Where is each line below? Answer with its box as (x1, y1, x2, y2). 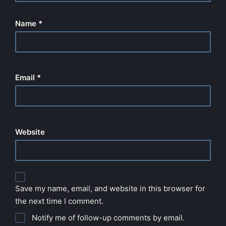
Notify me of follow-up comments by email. (32, 212, 185, 222)
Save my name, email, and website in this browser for (15, 184, 205, 194)
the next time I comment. (15, 196, 103, 206)
